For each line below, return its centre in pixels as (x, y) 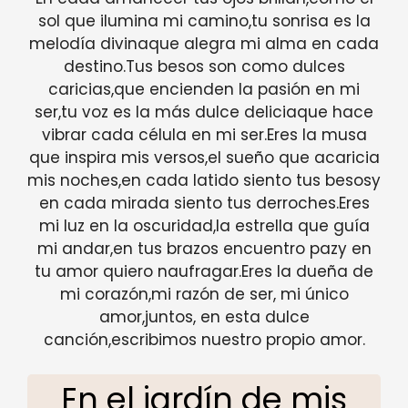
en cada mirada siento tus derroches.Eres (204, 203)
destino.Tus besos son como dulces (204, 66)
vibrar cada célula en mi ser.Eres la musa (204, 134)
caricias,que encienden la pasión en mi (204, 89)
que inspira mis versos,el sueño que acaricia (204, 157)
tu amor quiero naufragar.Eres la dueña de (204, 271)
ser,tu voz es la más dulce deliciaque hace (204, 112)
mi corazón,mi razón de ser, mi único (204, 294)
